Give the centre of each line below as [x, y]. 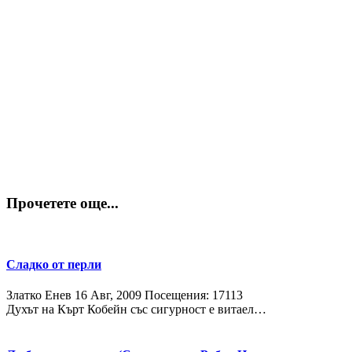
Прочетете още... [62, 203]
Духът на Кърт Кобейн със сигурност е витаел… [136, 310]
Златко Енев [39, 295]
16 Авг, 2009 [108, 295]
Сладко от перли [54, 265]
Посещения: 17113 [194, 295]
